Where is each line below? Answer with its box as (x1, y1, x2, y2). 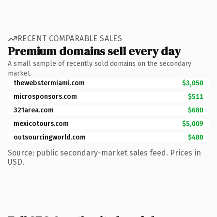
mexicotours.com (14, 119, 69, 128)
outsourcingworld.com (14, 133, 86, 141)
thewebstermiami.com (14, 78, 85, 87)
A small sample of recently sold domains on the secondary (8, 59, 191, 68)
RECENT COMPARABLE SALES (17, 34, 123, 43)
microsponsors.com (14, 92, 77, 101)
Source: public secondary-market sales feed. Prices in (8, 148, 201, 157)
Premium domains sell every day (8, 43, 181, 59)
